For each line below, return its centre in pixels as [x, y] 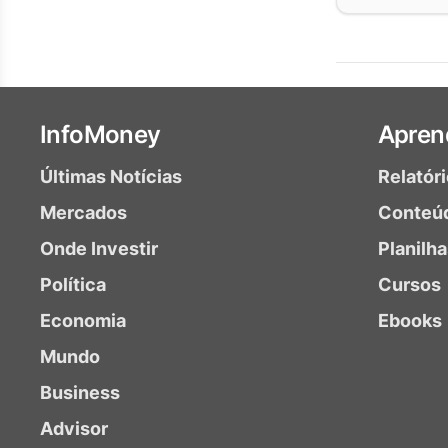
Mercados [83, 212]
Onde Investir [99, 248]
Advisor [74, 428]
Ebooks [409, 320]
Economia [83, 320]
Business [80, 392]
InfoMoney [100, 134]
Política [73, 284]
